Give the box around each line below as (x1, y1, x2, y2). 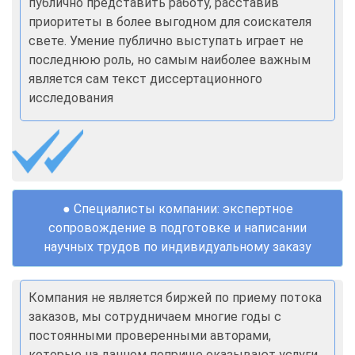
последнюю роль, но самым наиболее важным (29, 52, 311, 67)
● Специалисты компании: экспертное (62, 200, 293, 216)
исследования (29, 90, 113, 105)
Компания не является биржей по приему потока (29, 289, 322, 305)
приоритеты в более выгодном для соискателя (29, 14, 311, 29)
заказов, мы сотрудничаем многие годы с (29, 308, 281, 324)
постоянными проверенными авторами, (29, 327, 271, 343)
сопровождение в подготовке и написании (48, 219, 307, 235)
